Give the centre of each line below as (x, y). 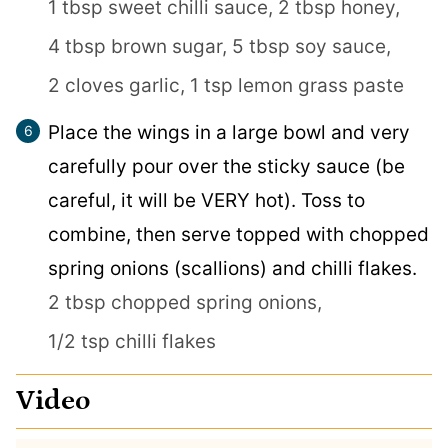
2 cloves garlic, (116, 85)
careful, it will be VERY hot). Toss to (206, 200)
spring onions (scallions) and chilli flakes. (232, 268)
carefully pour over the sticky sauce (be (226, 166)
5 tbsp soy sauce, (311, 46)
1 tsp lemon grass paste (297, 85)
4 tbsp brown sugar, (137, 46)
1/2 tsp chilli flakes (132, 341)
